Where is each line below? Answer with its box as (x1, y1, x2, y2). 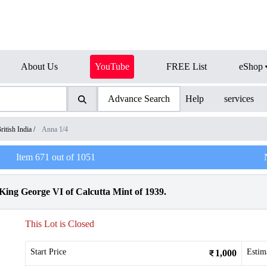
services (224, 94, 254, 104)
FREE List (166, 61, 207, 72)
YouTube (95, 61, 129, 72)
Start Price (30, 247, 66, 256)
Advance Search (107, 94, 170, 104)
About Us (21, 61, 58, 72)
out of (49, 152, 76, 162)
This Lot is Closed (25, 219, 94, 229)
